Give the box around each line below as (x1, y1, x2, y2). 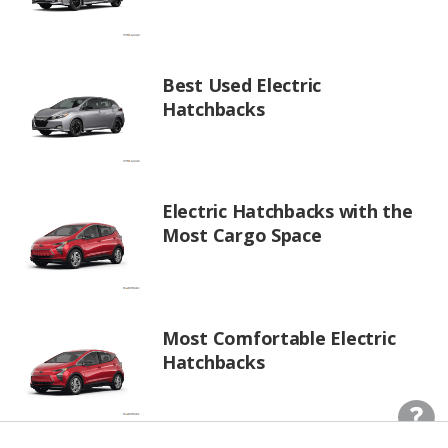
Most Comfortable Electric (162, 325, 396, 350)
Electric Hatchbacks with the (162, 199, 413, 224)
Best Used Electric (162, 72, 322, 97)
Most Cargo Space (162, 223, 322, 248)
